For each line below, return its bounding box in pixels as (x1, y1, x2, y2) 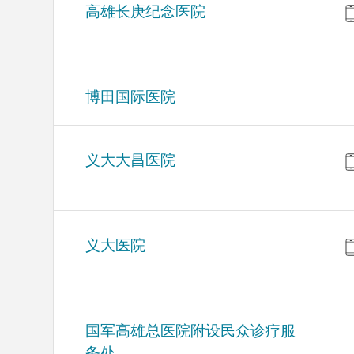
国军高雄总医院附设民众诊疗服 (85, 322, 296, 340)
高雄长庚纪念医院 (85, 3, 206, 21)
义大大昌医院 (85, 152, 176, 169)
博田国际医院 (85, 88, 176, 106)
